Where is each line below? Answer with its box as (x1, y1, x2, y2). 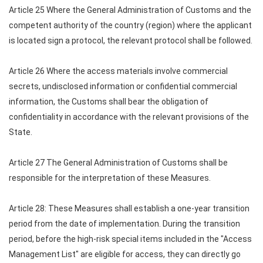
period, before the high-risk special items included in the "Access (9, 234, 252, 244)
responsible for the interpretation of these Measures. (9, 173, 211, 183)
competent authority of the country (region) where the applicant (9, 21, 252, 30)
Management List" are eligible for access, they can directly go (9, 249, 241, 259)
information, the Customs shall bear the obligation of (9, 97, 208, 106)
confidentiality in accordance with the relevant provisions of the (9, 112, 249, 122)
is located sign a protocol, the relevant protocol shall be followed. (9, 36, 252, 45)
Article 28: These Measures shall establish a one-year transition (9, 204, 249, 213)
